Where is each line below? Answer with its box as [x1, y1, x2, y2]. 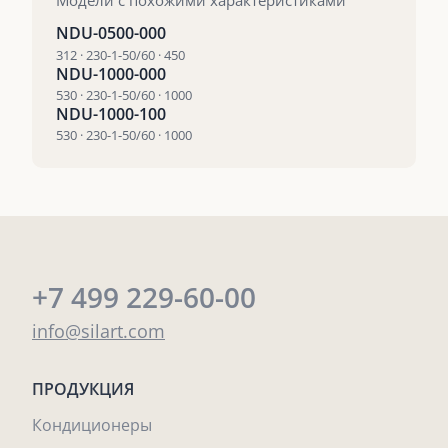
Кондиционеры [32, 414, 152, 437]
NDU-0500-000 [56, 22, 166, 45]
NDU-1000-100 [56, 102, 166, 125]
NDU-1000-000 [56, 62, 166, 85]
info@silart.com [32, 319, 165, 344]
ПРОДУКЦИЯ [32, 378, 134, 401]
